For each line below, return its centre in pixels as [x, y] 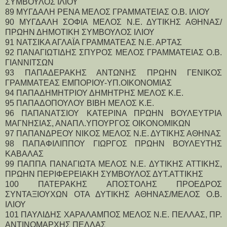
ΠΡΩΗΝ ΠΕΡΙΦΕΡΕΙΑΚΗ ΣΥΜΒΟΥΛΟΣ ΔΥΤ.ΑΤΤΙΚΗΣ [104, 174]
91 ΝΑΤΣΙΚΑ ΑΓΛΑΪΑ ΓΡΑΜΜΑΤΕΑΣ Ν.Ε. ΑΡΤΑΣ [93, 42]
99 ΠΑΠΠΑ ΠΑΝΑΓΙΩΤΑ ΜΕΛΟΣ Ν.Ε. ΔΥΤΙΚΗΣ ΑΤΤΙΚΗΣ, [113, 164]
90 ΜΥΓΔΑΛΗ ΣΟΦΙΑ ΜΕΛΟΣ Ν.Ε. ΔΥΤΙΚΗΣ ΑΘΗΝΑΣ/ [113, 22]
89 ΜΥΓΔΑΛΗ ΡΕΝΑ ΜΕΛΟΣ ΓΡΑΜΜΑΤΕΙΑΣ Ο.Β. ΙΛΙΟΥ [107, 12]
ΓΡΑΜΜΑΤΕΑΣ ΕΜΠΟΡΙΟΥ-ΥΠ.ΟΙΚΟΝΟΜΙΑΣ [88, 83]
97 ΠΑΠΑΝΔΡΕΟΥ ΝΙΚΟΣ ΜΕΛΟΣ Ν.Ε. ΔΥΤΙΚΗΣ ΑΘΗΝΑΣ [113, 133]
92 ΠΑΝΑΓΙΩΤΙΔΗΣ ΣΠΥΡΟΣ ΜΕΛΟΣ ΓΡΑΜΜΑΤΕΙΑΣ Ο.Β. [113, 52]
